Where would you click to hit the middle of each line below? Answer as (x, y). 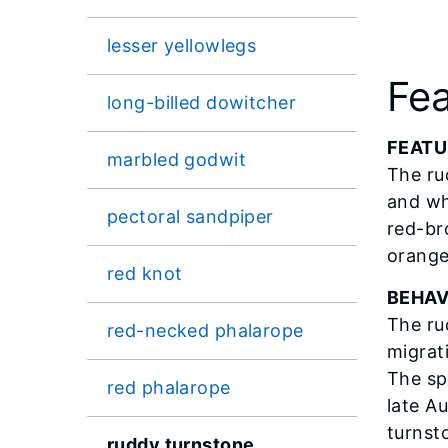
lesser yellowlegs (182, 45)
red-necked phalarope (205, 330)
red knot (145, 273)
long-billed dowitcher (202, 102)
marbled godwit (177, 159)
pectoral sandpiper (190, 216)
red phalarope (169, 387)
